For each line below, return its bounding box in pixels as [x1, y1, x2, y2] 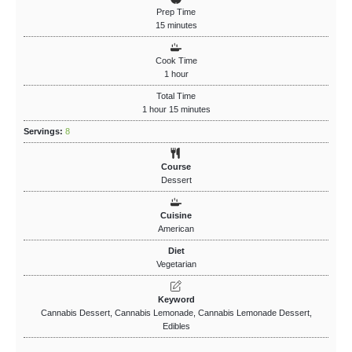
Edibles [162, 321, 190, 331]
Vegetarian [156, 258, 196, 269]
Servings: [24, 126, 65, 136]
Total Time [156, 90, 196, 101]
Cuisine [160, 210, 192, 220]
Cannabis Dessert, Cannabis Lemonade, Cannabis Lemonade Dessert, [40, 307, 312, 317]
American [158, 223, 194, 233]
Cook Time [155, 55, 197, 65]
